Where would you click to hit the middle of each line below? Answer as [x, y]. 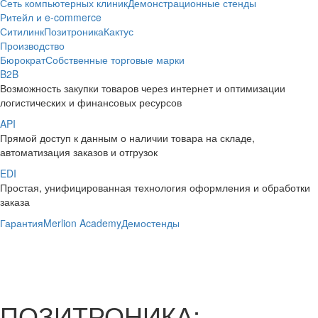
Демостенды [150, 223]
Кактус [119, 31]
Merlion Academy [82, 223]
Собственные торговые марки [115, 60]
